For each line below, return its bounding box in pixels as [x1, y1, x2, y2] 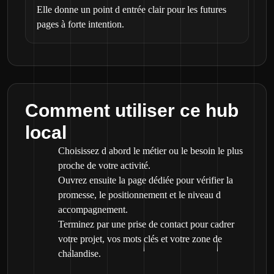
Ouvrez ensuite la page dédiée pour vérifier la [58, 175, 233, 185]
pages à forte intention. [37, 19, 124, 29]
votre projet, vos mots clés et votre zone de [58, 234, 222, 244]
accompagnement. [58, 204, 128, 215]
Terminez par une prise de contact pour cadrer [58, 219, 234, 229]
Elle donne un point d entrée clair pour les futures [37, 4, 226, 15]
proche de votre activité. [58, 160, 150, 171]
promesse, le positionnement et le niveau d [58, 190, 221, 200]
